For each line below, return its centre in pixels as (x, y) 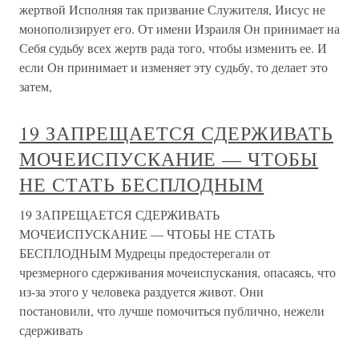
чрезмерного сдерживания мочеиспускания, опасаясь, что (177, 272)
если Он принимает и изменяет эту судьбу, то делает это (173, 67)
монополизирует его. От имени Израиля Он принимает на (179, 28)
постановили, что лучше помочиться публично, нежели (172, 311)
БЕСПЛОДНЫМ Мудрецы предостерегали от (145, 253)
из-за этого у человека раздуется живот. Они (141, 291)
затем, (36, 86)
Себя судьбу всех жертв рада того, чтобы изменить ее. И (173, 48)
